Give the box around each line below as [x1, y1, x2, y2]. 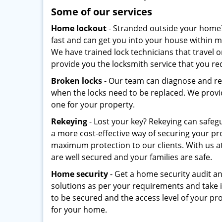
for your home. [51, 204, 107, 215]
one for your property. [51, 99, 135, 110]
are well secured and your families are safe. [51, 152, 212, 163]
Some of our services [51, 5, 152, 18]
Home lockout [51, 23, 107, 34]
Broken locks [51, 75, 102, 86]
